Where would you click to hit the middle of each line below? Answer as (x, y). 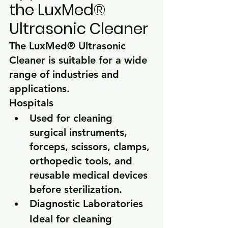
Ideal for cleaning (72, 219)
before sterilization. (76, 190)
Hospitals (31, 103)
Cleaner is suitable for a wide (80, 60)
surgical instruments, (80, 133)
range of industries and (66, 75)
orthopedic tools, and (82, 161)
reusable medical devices (90, 175)
